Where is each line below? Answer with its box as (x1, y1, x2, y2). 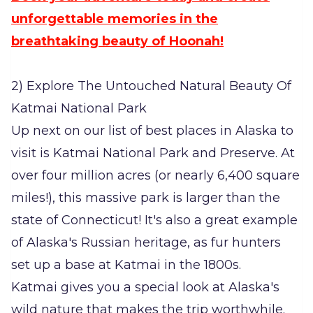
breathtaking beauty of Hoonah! (11, 34, 224, 50)
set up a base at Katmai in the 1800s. (11, 257, 241, 273)
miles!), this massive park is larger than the (11, 190, 280, 206)
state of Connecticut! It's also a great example (11, 212, 298, 228)
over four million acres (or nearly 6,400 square (11, 168, 300, 184)
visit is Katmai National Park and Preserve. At (11, 145, 295, 161)
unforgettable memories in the (11, 11, 218, 27)
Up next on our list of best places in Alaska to (11, 123, 293, 139)
